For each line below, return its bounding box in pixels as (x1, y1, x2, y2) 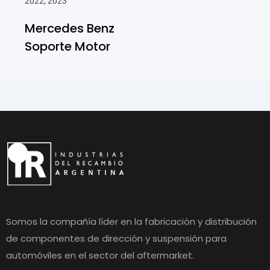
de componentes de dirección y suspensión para (6, 232, 227, 245)
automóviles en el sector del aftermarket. (6, 249, 194, 262)
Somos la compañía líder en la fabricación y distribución (6, 215, 257, 228)
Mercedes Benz (25, 20, 115, 37)
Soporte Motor (25, 38, 110, 55)
